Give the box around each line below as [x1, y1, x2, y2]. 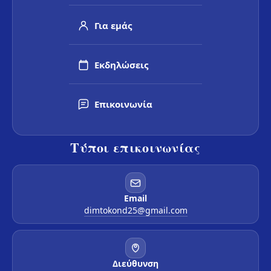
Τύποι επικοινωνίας [70, 137, 201, 158]
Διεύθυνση [113, 258, 158, 270]
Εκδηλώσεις [94, 59, 148, 71]
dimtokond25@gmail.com [83, 204, 188, 217]
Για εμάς [94, 19, 132, 32]
